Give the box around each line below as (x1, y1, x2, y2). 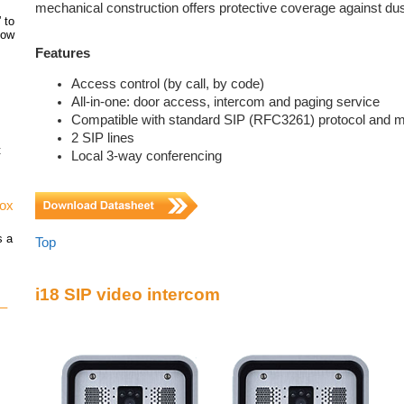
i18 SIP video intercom (35, 285, 220, 305)
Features (35, 45, 90, 60)
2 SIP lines (71, 131, 134, 146)
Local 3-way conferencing (71, 149, 222, 164)
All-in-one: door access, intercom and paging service (71, 95, 380, 110)
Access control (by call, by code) (71, 77, 264, 92)
